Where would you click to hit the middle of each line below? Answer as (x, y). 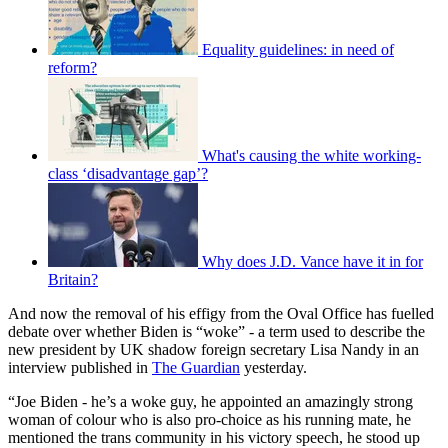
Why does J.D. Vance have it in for (312, 262)
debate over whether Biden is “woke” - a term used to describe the (216, 332)
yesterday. (273, 368)
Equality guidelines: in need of (298, 50)
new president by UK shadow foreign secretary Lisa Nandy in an (213, 350)
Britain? (73, 280)
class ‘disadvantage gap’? (128, 174)
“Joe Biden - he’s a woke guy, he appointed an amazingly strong (210, 402)
